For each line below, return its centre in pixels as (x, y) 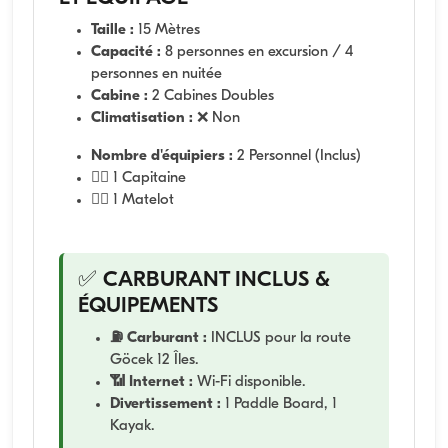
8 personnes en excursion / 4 (257, 52)
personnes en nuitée (156, 74)
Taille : (112, 30)
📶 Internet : (151, 382)
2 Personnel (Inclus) (297, 156)
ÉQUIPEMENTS (148, 306)
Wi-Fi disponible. (249, 382)
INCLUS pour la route (279, 338)
